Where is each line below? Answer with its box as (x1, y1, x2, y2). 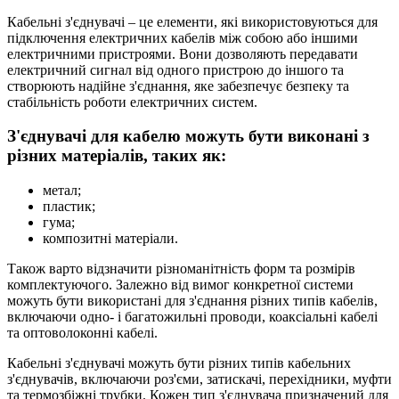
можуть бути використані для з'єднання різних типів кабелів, (7, 292, 378, 308)
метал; (43, 182, 81, 198)
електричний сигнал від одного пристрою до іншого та (7, 61, 344, 77)
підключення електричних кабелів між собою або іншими (7, 29, 358, 45)
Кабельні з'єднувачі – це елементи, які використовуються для (7, 13, 378, 29)
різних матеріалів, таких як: (7, 146, 226, 166)
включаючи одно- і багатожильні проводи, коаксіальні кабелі (7, 308, 378, 324)
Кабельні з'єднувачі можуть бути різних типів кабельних (7, 354, 351, 370)
